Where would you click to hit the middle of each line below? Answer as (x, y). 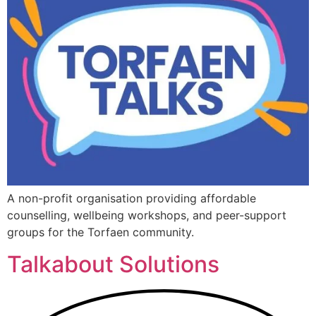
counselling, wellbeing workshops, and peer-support (147, 215)
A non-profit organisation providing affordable (132, 199)
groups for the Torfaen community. (101, 232)
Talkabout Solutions (113, 264)
